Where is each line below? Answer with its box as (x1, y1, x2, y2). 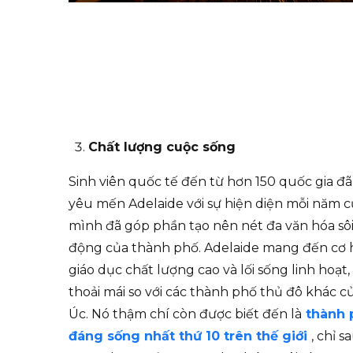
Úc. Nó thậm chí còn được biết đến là (69, 307, 302, 322)
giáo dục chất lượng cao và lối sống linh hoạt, (69, 262, 350, 278)
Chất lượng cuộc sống (88, 139, 236, 155)
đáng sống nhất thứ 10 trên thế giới (69, 329, 311, 344)
